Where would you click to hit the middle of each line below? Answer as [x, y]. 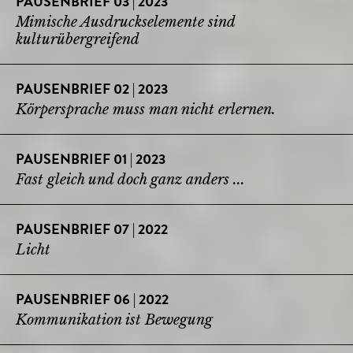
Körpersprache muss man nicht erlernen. [146, 109]
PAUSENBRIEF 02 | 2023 [92, 90]
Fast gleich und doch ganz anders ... [130, 179]
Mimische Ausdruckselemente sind [125, 22]
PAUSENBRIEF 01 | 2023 [91, 160]
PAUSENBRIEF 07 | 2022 [92, 230]
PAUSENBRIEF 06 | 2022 [92, 301]
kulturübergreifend [78, 39]
